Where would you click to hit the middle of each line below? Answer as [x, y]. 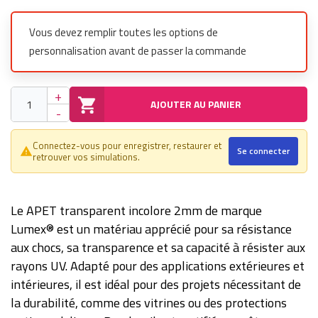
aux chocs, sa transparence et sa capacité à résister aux [158, 248]
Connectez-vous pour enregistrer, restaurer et [127, 146]
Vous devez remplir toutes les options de [124, 33]
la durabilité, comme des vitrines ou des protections [149, 303]
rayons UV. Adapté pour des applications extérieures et [158, 266]
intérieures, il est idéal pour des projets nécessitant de [156, 285]
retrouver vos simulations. [86, 157]
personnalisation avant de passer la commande [138, 51]
